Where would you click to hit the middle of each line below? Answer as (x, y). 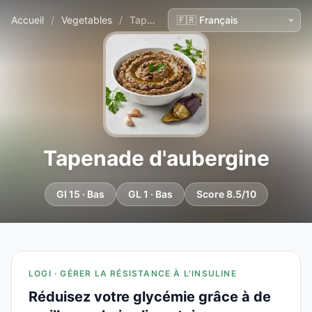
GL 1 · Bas (150, 194)
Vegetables (87, 20)
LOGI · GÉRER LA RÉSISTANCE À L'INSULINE (133, 273)
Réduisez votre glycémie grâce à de (150, 297)
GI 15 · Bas (80, 194)
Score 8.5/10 (226, 194)
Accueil (28, 20)
